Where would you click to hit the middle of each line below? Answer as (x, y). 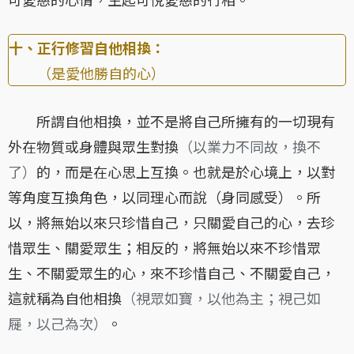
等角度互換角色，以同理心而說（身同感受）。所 (164, 197)
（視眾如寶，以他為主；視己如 (221, 298)
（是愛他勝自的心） (87, 73)
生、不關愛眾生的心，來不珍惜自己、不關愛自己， (171, 273)
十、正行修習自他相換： (87, 48)
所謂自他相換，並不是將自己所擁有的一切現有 (171, 121)
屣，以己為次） (58, 324)
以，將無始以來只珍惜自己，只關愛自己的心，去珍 (171, 222)
